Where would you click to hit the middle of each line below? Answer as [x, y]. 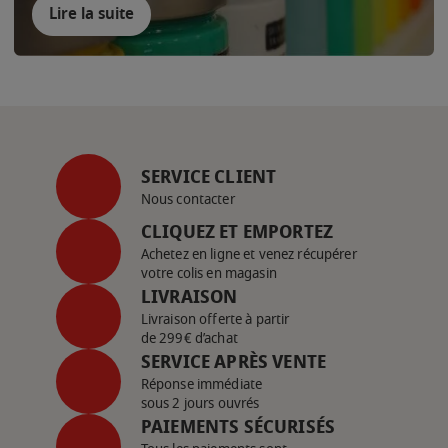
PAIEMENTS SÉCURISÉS [238, 427]
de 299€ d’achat [189, 339]
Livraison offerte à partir [215, 320]
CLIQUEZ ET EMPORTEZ [237, 232]
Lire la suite [92, 14]
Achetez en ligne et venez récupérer [248, 255]
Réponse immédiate [201, 385]
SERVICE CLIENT [208, 176]
